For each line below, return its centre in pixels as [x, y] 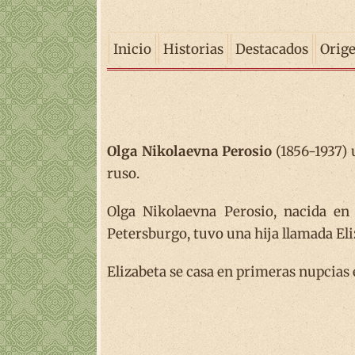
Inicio [132, 49]
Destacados [272, 49]
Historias [193, 49]
